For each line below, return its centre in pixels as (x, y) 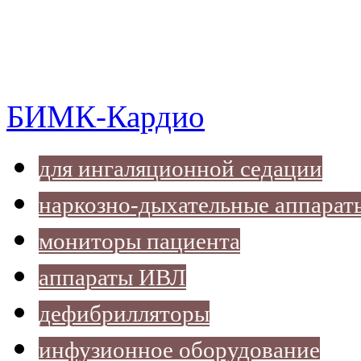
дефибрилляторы (124, 314)
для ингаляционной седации (180, 169)
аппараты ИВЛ (112, 278)
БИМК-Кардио (106, 117)
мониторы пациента (139, 241)
